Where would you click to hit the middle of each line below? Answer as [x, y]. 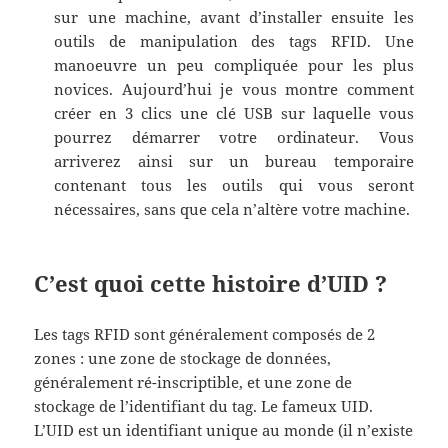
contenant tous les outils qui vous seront [234, 185]
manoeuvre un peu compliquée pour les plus [234, 65]
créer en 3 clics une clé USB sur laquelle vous [234, 113]
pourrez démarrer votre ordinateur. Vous [234, 137]
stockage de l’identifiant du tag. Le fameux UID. [204, 406]
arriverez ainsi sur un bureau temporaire [234, 161]
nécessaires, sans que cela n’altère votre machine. [232, 209]
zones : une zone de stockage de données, [183, 358]
